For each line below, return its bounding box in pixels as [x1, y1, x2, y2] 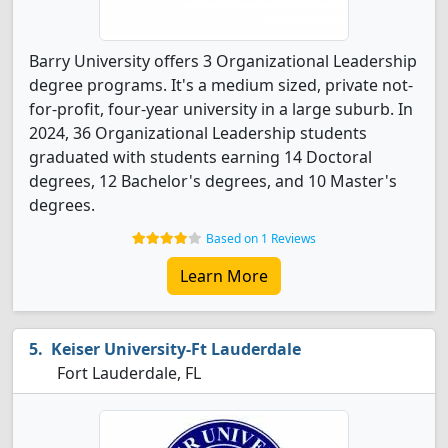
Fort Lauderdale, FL [53, 362, 201, 384]
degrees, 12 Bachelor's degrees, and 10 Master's [29, 170, 397, 192]
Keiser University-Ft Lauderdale [51, 338, 301, 360]
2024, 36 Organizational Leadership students [29, 122, 367, 144]
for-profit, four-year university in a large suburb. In [29, 98, 413, 120]
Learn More [180, 265, 268, 287]
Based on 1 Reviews [206, 230, 316, 247]
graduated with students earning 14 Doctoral [29, 146, 372, 168]
